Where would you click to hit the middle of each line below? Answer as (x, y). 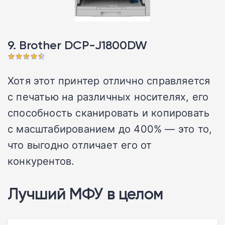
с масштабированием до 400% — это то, (110, 129)
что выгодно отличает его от (80, 145)
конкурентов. (41, 161)
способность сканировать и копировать (109, 113)
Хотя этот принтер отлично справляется (109, 81)
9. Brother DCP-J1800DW (77, 45)
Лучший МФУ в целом (85, 194)
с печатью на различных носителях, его (108, 97)
